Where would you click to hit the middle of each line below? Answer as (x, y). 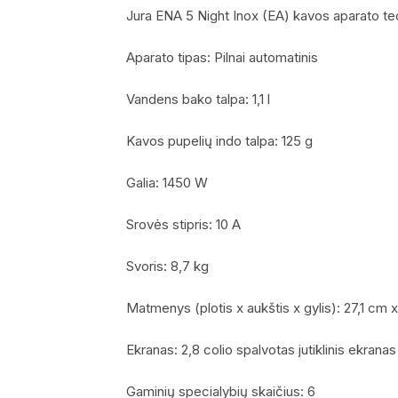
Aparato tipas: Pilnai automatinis (222, 57)
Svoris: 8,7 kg (167, 266)
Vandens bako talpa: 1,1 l (198, 99)
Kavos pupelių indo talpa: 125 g (219, 140)
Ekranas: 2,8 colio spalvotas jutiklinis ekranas (261, 349)
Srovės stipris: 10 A (183, 224)
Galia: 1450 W (167, 182)
